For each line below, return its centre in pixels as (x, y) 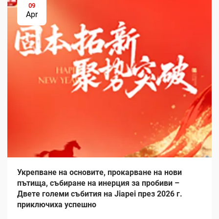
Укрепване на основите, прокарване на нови (99, 172)
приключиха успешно (57, 205)
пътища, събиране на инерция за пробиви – (98, 183)
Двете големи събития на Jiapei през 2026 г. (100, 194)
